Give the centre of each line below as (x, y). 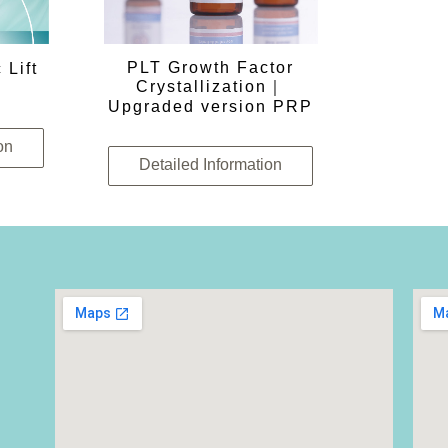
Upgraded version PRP (211, 106)
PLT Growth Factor (211, 67)
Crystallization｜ (211, 86)
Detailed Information (211, 164)
